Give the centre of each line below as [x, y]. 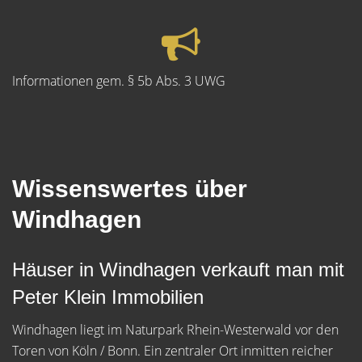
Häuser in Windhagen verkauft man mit [178, 270]
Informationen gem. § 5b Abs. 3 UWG [119, 81]
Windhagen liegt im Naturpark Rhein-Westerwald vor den [175, 330]
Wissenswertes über [130, 189]
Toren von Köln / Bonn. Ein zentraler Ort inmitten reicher [173, 351]
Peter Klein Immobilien [108, 297]
